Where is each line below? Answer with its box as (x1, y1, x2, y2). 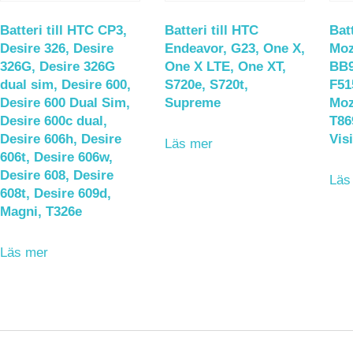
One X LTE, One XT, (164, 59, 286, 75)
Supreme (164, 95, 221, 111)
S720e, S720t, (164, 77, 248, 93)
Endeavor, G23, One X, (164, 41, 305, 57)
